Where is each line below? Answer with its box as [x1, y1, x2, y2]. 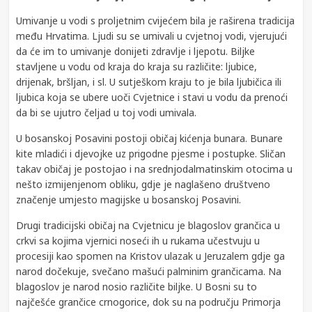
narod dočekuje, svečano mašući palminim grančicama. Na [16, 265, 282, 279]
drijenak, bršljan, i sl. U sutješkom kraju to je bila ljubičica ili [16, 75, 282, 89]
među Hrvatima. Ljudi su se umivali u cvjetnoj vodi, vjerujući [16, 29, 288, 43]
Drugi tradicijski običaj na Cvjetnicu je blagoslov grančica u [16, 219, 281, 233]
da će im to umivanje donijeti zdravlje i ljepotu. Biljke [16, 45, 256, 58]
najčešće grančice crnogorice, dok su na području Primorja [16, 295, 281, 309]
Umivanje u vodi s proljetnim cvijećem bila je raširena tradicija [16, 14, 295, 28]
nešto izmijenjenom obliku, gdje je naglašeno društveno [16, 178, 271, 192]
